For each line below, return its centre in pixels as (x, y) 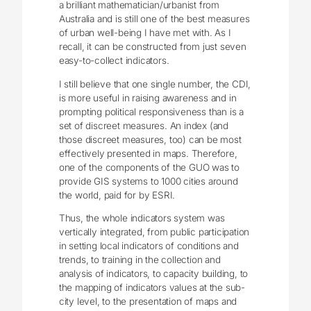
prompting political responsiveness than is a (151, 111)
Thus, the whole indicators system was (142, 218)
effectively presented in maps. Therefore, (148, 153)
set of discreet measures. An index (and (143, 125)
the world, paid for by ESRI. (117, 195)
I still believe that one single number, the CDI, (155, 84)
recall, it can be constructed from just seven (152, 47)
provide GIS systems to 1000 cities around (148, 181)
